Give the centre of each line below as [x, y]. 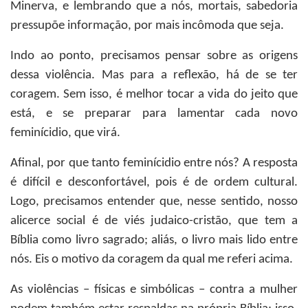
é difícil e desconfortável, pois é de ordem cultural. [154, 183]
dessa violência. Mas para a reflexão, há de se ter [154, 75]
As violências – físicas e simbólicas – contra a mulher [154, 290]
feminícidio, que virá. [65, 133]
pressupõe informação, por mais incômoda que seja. [147, 26]
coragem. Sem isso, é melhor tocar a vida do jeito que [154, 95]
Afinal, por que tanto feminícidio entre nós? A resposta [154, 163]
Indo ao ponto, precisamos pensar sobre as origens [154, 56]
